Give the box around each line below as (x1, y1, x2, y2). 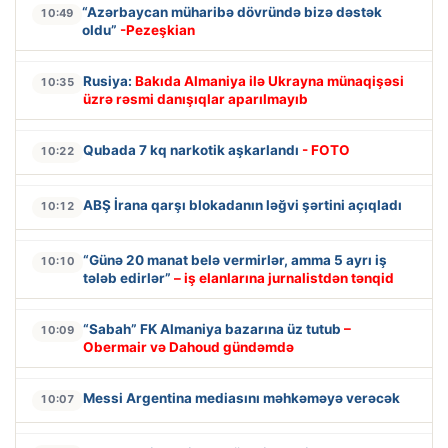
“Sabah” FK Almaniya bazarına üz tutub (83, 320, 344, 337)
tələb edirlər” (83, 269, 174, 286)
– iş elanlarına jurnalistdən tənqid (174, 269, 394, 286)
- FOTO (302, 141, 350, 158)
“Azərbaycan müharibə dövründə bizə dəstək (82, 3, 382, 20)
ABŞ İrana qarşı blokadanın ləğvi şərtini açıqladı (83, 196, 402, 213)
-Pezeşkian (120, 21, 195, 38)
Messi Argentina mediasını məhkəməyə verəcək (83, 389, 400, 406)
